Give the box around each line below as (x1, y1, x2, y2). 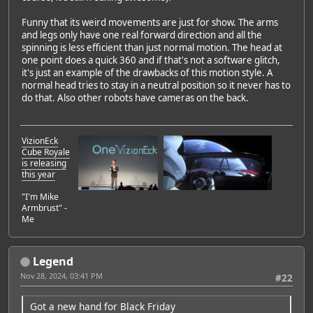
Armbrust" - (22, 201, 67, 214)
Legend (33, 253, 73, 269)
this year (22, 168, 55, 180)
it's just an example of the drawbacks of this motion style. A (22, 66, 273, 80)
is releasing (22, 156, 66, 169)
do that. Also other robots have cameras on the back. (22, 92, 249, 105)
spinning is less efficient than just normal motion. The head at (22, 41, 282, 54)
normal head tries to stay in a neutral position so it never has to (22, 79, 291, 92)
